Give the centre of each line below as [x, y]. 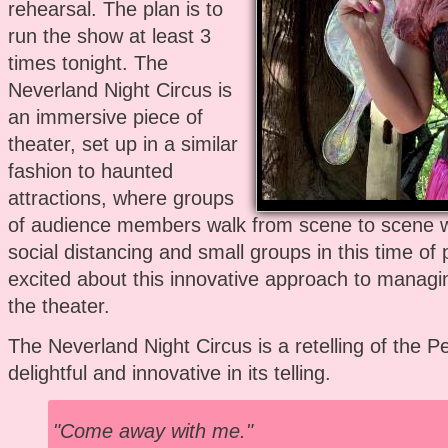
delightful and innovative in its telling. [169, 372]
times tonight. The [87, 62]
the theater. [58, 305]
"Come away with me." [152, 430]
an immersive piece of [105, 116]
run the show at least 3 [109, 35]
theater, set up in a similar [122, 143]
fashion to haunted [90, 170]
